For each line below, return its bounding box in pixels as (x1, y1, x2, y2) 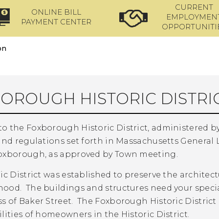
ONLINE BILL (31, 7, 82, 17)
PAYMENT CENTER (21, 17, 92, 26)
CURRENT (175, 2, 214, 12)
